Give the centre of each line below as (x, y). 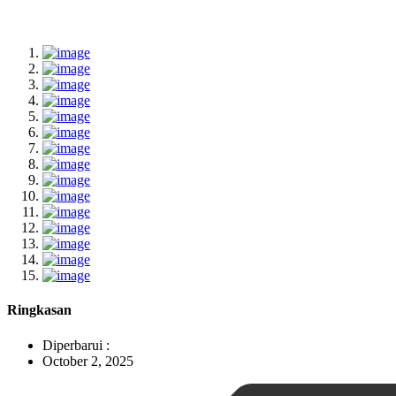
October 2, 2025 (88, 361)
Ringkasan (39, 310)
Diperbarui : (76, 345)
